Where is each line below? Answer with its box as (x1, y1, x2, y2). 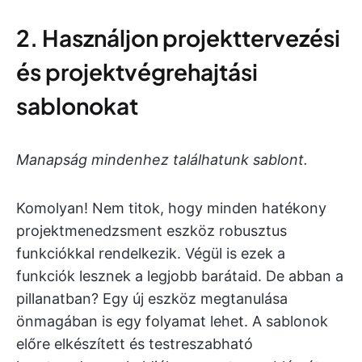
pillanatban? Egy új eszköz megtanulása (16, 290, 288, 308)
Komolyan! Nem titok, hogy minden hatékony (16, 200, 326, 217)
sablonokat (16, 91, 138, 120)
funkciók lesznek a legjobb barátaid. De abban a (16, 267, 343, 285)
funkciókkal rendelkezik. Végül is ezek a (16, 245, 285, 263)
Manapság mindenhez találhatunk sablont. (16, 151, 308, 169)
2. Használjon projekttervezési (16, 23, 340, 53)
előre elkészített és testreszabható (16, 335, 253, 353)
